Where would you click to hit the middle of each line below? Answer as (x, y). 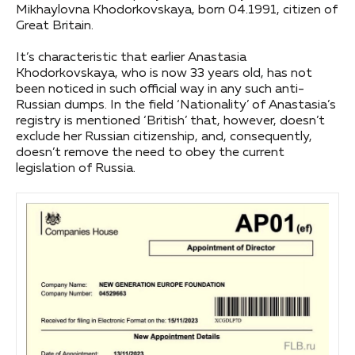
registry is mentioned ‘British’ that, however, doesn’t (170, 121)
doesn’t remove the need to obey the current (150, 153)
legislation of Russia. (76, 168)
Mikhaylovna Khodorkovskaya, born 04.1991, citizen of (177, 10)
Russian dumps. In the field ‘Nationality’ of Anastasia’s (176, 105)
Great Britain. (55, 26)
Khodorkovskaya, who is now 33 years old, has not (164, 73)
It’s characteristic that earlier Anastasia (131, 57)
